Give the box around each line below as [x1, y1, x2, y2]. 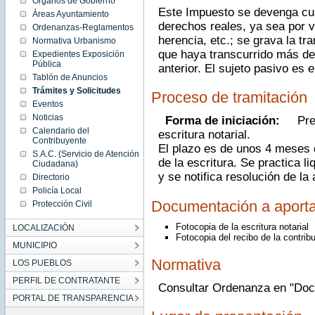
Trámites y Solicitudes [32, 86, 121, 96]
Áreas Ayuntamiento [32, 9, 109, 19]
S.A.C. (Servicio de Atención [32, 149, 139, 159]
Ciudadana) [32, 159, 78, 169]
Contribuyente [32, 136, 86, 146]
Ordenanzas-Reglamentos [32, 22, 134, 32]
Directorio [32, 172, 70, 182]
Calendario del [32, 126, 89, 136]
